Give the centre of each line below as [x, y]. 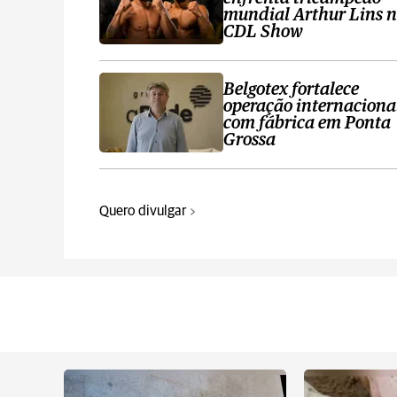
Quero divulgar [143, 211]
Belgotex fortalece [291, 90]
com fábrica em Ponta [307, 123]
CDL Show [263, 32]
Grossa [249, 140]
